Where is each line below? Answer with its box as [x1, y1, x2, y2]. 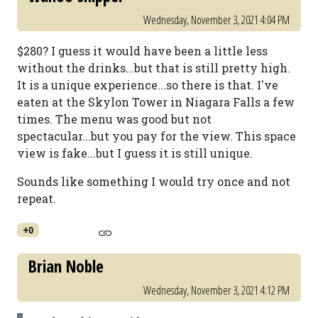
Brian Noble [28, 255, 104, 278]
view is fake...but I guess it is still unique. [17, 146, 253, 160]
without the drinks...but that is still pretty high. [17, 60, 290, 75]
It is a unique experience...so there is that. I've [17, 77, 278, 92]
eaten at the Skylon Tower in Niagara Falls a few [17, 94, 295, 109]
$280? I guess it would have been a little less [17, 43, 268, 58]
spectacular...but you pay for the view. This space [17, 128, 296, 143]
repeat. [17, 191, 56, 206]
